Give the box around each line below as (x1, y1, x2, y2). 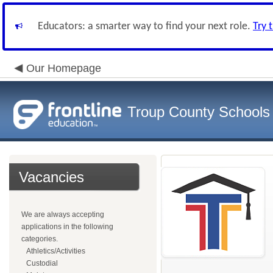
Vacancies (19, 169, 84, 185)
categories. (21, 235, 58, 243)
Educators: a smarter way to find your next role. (38, 21, 253, 32)
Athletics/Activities (26, 247, 85, 255)
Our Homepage (26, 62, 101, 74)
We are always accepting (21, 210, 104, 219)
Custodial (26, 259, 58, 268)
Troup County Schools (127, 104, 270, 120)
